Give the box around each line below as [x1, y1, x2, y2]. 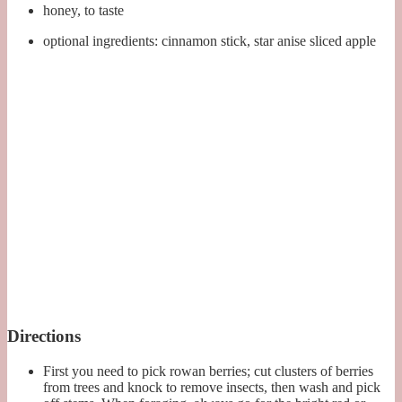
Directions [7, 327, 81, 346]
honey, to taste [43, 3, 124, 19]
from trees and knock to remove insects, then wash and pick [43, 380, 380, 396]
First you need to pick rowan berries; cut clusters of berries [43, 363, 373, 380]
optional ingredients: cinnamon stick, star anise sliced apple [43, 33, 376, 49]
